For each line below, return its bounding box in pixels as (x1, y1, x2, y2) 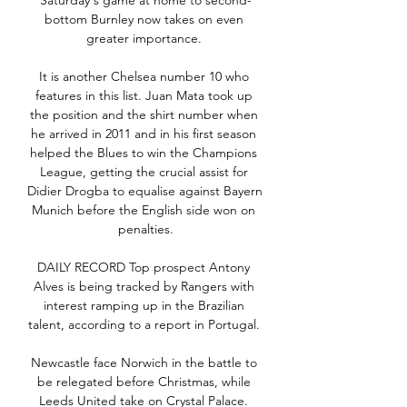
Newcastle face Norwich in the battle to (30, 354, 257, 372)
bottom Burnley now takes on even (44, 11, 243, 28)
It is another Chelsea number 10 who (38, 68, 249, 85)
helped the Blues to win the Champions (30, 144, 257, 162)
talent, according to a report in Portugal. (27, 316, 263, 333)
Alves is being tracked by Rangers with (33, 278, 254, 295)
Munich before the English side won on (32, 202, 255, 219)
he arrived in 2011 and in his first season (31, 125, 256, 143)
